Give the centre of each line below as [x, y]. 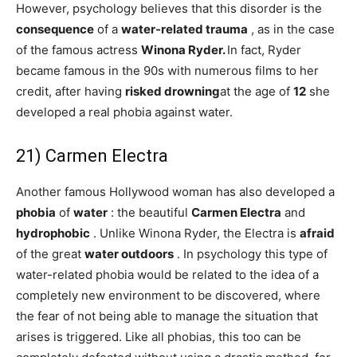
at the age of [257, 91]
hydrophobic [53, 233]
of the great [50, 254]
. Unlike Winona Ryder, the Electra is [195, 233]
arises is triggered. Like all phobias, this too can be [159, 337]
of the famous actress [78, 50]
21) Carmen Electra [92, 156]
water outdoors [129, 254]
